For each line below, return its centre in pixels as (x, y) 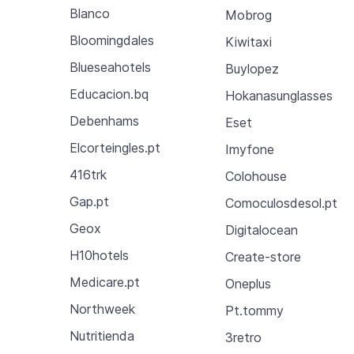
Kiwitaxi (249, 41)
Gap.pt (89, 201)
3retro (244, 337)
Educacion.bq (109, 94)
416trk (88, 175)
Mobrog (249, 15)
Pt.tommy (255, 310)
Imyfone (250, 149)
